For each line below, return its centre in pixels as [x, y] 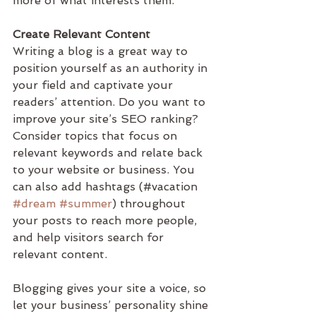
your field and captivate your [95, 85]
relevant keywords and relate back [109, 153]
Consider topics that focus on [97, 136]
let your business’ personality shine [112, 305]
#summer [86, 203]
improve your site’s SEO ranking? [107, 119]
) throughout [151, 203]
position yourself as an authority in [112, 68]
